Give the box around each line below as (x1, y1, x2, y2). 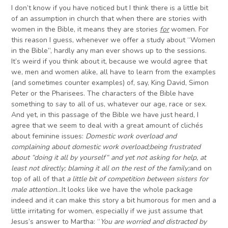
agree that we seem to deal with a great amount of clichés (11, 121, 204, 131)
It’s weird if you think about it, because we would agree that (11, 56, 208, 67)
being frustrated (150, 142, 201, 152)
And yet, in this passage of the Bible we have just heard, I (11, 110, 199, 120)
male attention (11, 185, 58, 195)
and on (189, 163, 212, 174)
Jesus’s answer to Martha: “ (11, 217, 101, 227)
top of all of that (11, 174, 67, 184)
